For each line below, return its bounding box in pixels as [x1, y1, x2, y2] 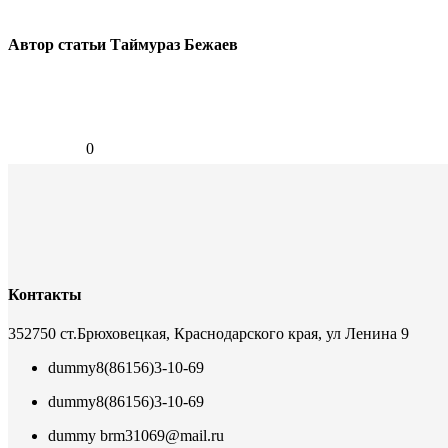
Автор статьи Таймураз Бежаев [8, 36, 238, 54]
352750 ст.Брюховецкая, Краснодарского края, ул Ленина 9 [8, 324, 409, 342]
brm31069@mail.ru [96, 426, 224, 444]
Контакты [8, 285, 82, 303]
